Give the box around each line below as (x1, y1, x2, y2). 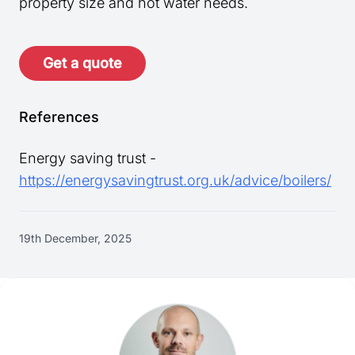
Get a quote (43, 55, 122, 72)
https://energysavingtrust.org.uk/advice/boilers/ (19, 172, 331, 189)
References (19, 109, 99, 126)
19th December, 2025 (19, 231, 132, 246)
